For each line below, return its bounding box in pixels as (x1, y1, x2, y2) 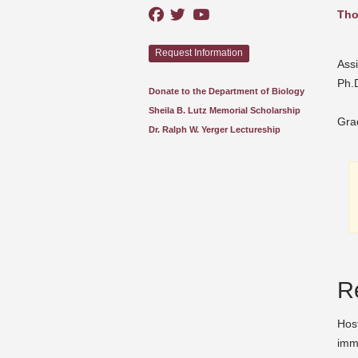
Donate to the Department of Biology (149, 86, 304, 96)
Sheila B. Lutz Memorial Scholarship (149, 105, 300, 115)
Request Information (154, 47, 243, 59)
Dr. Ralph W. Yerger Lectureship (149, 124, 280, 134)
